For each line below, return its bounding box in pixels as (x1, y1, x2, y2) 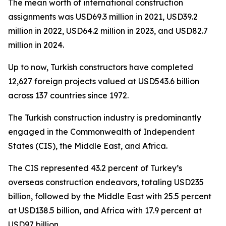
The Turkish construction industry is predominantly (8, 112, 201, 123)
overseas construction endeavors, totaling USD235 (8, 177, 204, 187)
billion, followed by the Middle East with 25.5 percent (8, 191, 211, 201)
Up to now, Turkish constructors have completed (8, 62, 193, 72)
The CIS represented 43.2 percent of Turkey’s (8, 163, 182, 173)
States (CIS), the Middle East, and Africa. (8, 141, 167, 151)
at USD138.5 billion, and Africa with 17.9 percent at (8, 205, 202, 215)
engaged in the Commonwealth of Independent (8, 127, 195, 137)
